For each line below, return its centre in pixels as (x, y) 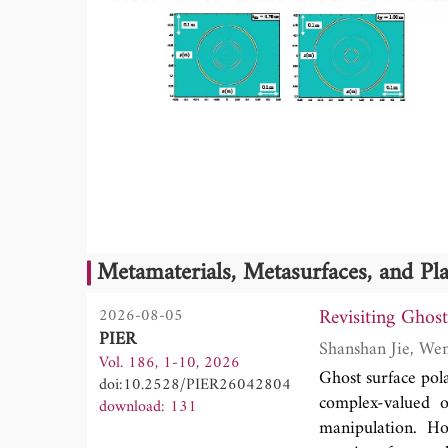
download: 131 (148, 406)
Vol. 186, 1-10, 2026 (169, 362)
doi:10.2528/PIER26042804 (195, 384)
